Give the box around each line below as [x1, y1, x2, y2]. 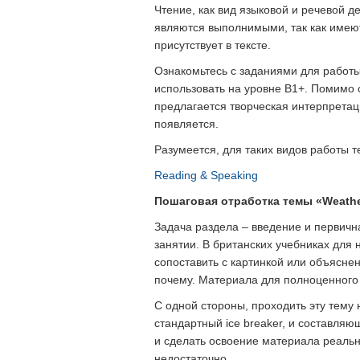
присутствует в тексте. [154, 39, 271, 51]
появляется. [154, 117, 219, 130]
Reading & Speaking [154, 169, 258, 182]
